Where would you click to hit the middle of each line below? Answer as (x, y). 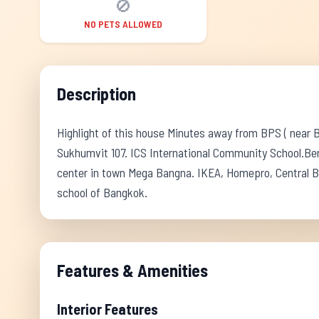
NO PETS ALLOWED (123, 24)
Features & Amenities (132, 270)
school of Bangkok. (102, 192)
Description (96, 94)
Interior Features (108, 309)
